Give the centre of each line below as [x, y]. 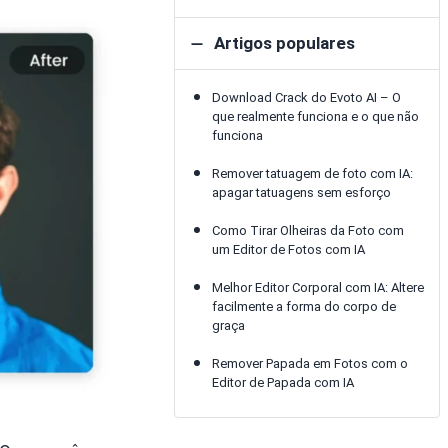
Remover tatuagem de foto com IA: [312, 174]
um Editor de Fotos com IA [288, 250]
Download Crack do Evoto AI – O [306, 98]
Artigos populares [285, 43]
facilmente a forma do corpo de [303, 307]
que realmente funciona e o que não [315, 117]
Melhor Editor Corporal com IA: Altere [317, 288]
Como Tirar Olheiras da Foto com [307, 231]
